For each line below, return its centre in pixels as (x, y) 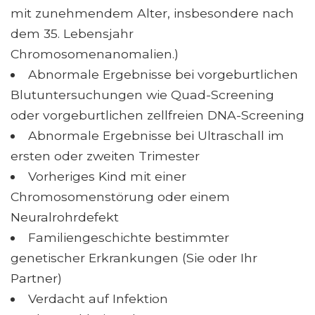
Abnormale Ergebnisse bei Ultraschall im (156, 135)
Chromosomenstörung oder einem (120, 196)
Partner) (36, 278)
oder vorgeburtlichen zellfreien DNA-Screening (157, 115)
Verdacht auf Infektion (98, 298)
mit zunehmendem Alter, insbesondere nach (152, 13)
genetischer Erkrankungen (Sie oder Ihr (134, 257)
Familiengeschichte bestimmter (128, 237)
